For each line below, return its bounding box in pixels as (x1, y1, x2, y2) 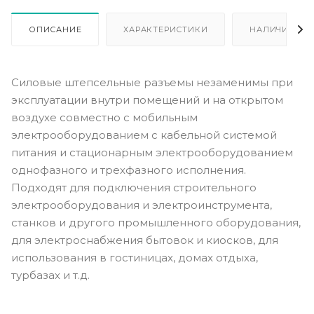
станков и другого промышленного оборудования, (11, 215, 301, 229)
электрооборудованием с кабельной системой (11, 128, 277, 142)
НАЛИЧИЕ (250, 24, 294, 34)
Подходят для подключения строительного (11, 180, 257, 194)
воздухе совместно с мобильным (11, 110, 198, 124)
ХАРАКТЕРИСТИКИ (123, 24, 208, 34)
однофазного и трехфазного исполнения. (11, 163, 246, 177)
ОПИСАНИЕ (29, 24, 82, 34)
